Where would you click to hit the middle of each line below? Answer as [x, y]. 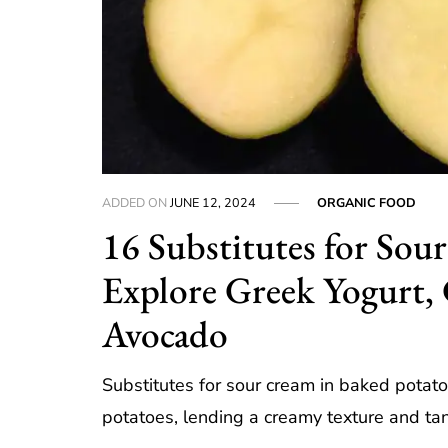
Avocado [165, 333]
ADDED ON [136, 202]
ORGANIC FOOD [367, 202]
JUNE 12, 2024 [213, 202]
